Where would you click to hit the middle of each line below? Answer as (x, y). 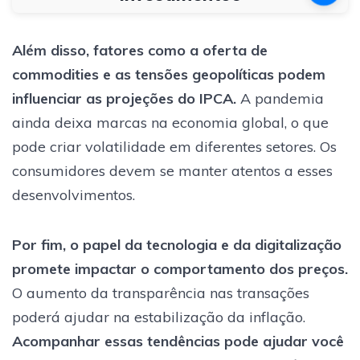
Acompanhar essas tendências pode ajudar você (178, 341)
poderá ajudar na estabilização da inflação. (159, 317)
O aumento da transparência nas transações (161, 292)
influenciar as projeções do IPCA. (124, 98)
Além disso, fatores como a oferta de (140, 50)
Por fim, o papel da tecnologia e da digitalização (177, 244)
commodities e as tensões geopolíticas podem (169, 74)
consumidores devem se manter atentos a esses (172, 170)
